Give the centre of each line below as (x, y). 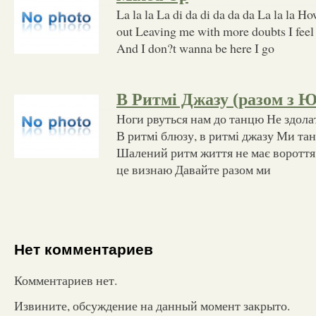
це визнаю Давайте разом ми (194, 169)
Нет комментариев (84, 250)
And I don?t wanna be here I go (195, 48)
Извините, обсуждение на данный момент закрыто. (152, 305)
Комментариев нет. (66, 280)
